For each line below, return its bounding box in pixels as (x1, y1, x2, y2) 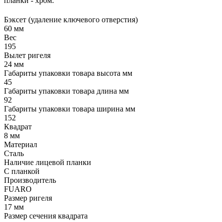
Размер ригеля (4, 194, 52, 203)
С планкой (4, 167, 40, 176)
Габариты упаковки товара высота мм (4, 69, 132, 78)
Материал (4, 140, 37, 149)
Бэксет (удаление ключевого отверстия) (4, 15, 138, 24)
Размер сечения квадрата (4, 212, 88, 221)
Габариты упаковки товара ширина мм (4, 105, 135, 113)
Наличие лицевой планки (4, 158, 91, 167)
